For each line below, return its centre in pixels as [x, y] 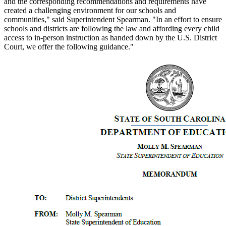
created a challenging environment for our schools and [90, 10]
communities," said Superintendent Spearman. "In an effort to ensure [113, 19]
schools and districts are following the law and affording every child [112, 28]
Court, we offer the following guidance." [69, 46]
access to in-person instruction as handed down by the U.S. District [110, 37]
